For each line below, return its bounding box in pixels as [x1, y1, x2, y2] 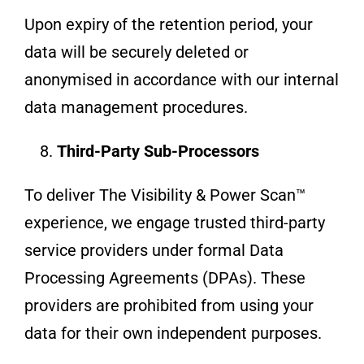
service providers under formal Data [24, 240, 284, 260]
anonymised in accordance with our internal [24, 69, 339, 89]
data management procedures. [24, 97, 248, 117]
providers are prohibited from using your [24, 295, 314, 315]
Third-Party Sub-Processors [56, 141, 259, 161]
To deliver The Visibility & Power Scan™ [24, 184, 306, 205]
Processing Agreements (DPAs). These [24, 267, 305, 288]
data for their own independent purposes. [24, 323, 322, 343]
